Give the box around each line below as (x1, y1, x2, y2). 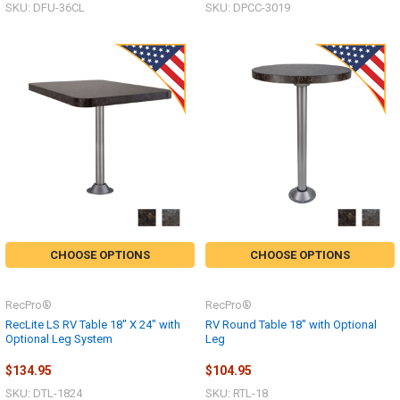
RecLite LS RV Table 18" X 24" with (5, 318, 180, 332)
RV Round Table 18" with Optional (205, 318, 377, 332)
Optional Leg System (5, 332, 112, 346)
